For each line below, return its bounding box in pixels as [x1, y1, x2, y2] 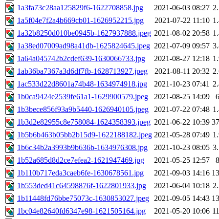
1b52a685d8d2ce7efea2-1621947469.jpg [17, 156, 144, 165]
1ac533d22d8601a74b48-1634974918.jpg [17, 80, 147, 88]
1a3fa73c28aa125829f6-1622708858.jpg [17, 3, 143, 12]
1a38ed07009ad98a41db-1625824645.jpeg [17, 42, 150, 50]
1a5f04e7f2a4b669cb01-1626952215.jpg [17, 16, 144, 25]
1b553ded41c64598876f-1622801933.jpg [17, 181, 146, 190]
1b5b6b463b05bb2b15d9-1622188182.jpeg [17, 131, 152, 139]
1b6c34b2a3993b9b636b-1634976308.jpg [17, 143, 148, 152]
